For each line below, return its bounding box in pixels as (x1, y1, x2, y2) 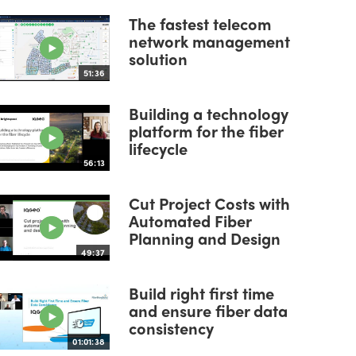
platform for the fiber (129, 119, 283, 143)
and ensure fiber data (129, 298, 288, 322)
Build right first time (129, 281, 274, 304)
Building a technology (129, 102, 288, 126)
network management (129, 29, 290, 53)
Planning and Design (129, 226, 281, 250)
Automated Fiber (129, 208, 251, 232)
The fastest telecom (129, 12, 271, 36)
